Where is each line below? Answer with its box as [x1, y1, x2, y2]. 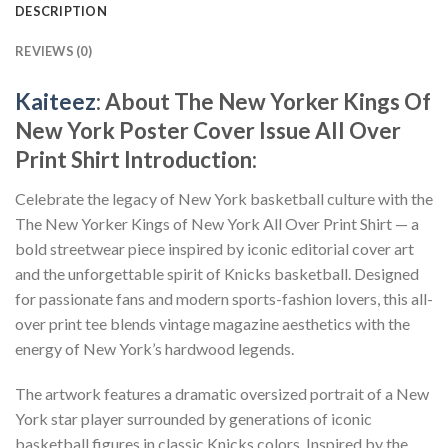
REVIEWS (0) [15, 43, 92, 60]
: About [96, 88, 174, 116]
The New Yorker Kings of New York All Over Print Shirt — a [15, 213, 419, 233]
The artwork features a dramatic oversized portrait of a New [15, 384, 429, 404]
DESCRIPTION [15, 3, 107, 20]
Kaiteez [15, 88, 96, 116]
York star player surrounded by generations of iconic [15, 409, 372, 429]
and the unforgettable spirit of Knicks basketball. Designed [15, 263, 419, 283]
